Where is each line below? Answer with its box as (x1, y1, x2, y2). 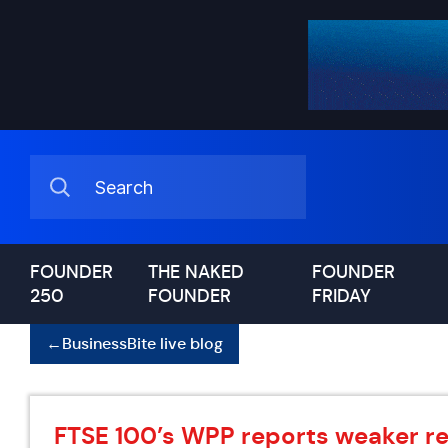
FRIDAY (311, 285, 371, 307)
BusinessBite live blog (62, 333, 223, 354)
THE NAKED (148, 261, 245, 283)
